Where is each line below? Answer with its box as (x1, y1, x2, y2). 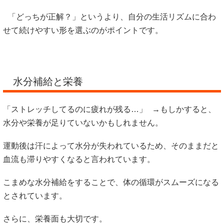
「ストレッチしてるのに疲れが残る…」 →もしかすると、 (3, 104, 216, 113)
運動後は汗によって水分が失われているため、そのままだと (3, 141, 219, 150)
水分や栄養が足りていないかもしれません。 (3, 118, 163, 127)
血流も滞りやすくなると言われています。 (3, 154, 155, 163)
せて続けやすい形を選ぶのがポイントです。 (3, 26, 163, 35)
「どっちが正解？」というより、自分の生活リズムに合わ (3, 12, 216, 21)
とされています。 (3, 191, 67, 200)
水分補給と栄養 (13, 75, 83, 87)
